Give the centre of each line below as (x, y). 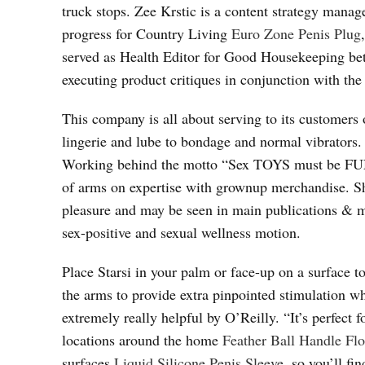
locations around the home (142, 340)
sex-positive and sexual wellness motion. (181, 232)
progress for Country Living (147, 33)
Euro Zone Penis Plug (296, 33)
